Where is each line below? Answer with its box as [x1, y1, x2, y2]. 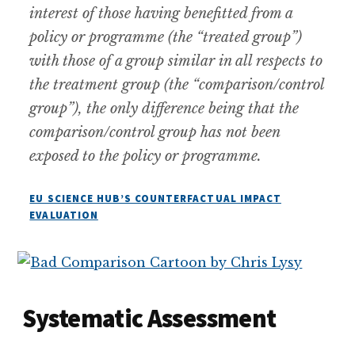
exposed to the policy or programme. [29, 147, 266, 165]
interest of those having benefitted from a [29, 4, 293, 22]
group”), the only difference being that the [29, 99, 300, 117]
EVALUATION [29, 208, 98, 222]
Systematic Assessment [17, 302, 277, 334]
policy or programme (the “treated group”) [29, 28, 303, 46]
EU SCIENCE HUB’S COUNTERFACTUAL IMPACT [29, 191, 281, 205]
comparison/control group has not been [29, 123, 281, 141]
